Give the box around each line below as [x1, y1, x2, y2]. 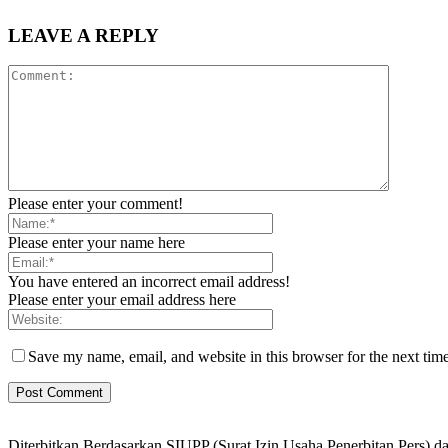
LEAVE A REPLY [8, 24, 159, 46]
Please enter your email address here [8, 291, 236, 309]
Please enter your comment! [8, 195, 183, 213]
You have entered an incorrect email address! [8, 273, 290, 291]
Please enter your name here [8, 234, 185, 252]
